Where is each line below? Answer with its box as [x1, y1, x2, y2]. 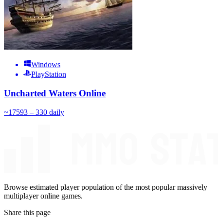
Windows [31, 60, 60, 69]
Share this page [4, 208, 51, 217]
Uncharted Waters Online [4, 88, 106, 99]
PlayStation [31, 70, 66, 79]
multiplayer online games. [4, 191, 83, 200]
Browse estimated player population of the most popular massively [4, 182, 207, 191]
